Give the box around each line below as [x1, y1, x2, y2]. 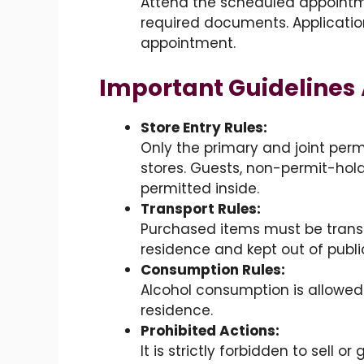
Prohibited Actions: [141, 320, 279, 340]
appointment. [141, 33, 236, 54]
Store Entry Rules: [141, 117, 267, 137]
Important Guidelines [99, 71, 355, 104]
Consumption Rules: [141, 259, 285, 279]
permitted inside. [141, 178, 259, 198]
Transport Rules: [141, 198, 261, 219]
